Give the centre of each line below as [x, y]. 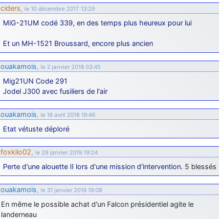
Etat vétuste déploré [36, 129]
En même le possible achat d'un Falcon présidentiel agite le [97, 204]
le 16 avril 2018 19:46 [68, 115]
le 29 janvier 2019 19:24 [66, 152]
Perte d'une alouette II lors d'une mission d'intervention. [93, 166]
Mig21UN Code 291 [35, 81]
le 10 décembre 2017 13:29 [60, 9]
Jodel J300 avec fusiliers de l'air [55, 91]
